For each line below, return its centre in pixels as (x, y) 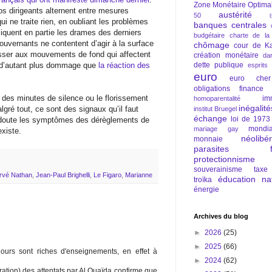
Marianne (139, 175)
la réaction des (124, 65)
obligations (212, 89)
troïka (203, 180)
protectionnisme (224, 159)
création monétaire (226, 55)
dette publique (219, 65)
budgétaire (209, 35)
